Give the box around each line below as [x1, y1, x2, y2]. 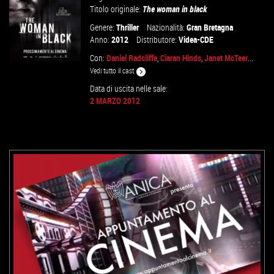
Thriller [116, 21, 139, 33]
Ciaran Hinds [160, 52, 202, 64]
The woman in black [143, 3, 207, 15]
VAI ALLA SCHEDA [22, 115, 68, 124]
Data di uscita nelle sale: [90, 83, 168, 94]
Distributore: [136, 34, 179, 45]
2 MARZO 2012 [90, 95, 141, 106]
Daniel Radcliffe [106, 52, 158, 64]
